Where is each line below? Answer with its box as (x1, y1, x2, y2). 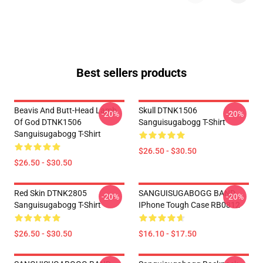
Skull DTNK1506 (139, 106, 197, 115)
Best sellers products (76, 66, 187, 80)
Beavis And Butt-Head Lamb (14, 106, 117, 115)
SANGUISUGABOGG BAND (139, 188, 235, 198)
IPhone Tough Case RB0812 (139, 200, 240, 210)
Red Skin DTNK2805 (14, 188, 87, 198)
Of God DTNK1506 (14, 117, 82, 127)
